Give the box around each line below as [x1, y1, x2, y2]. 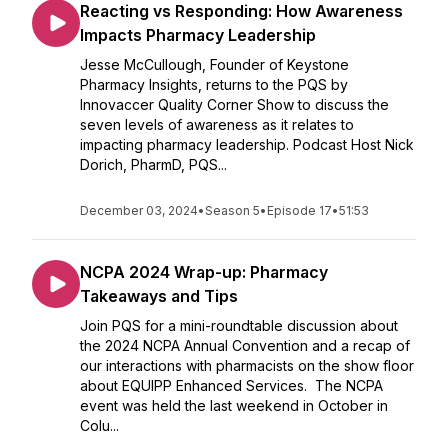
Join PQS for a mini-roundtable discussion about [80, 317, 398, 334]
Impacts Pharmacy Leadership [80, 25, 316, 45]
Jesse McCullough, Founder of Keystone [80, 56, 349, 73]
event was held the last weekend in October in [80, 397, 388, 414]
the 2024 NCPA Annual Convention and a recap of [80, 337, 410, 354]
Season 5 [205, 203, 260, 218]
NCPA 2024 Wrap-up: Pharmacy [80, 262, 328, 282]
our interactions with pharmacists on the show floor [80, 357, 414, 374]
